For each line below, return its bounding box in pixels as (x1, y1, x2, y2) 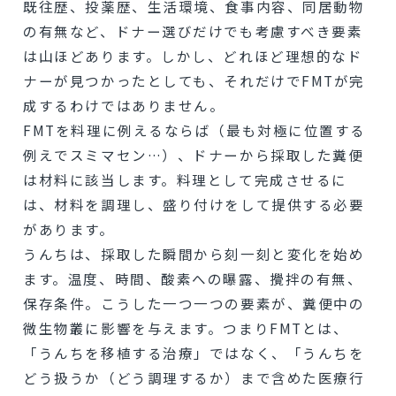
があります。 (23, 219, 115, 240)
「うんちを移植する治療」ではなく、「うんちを (23, 343, 365, 363)
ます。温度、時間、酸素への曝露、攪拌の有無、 (23, 269, 363, 289)
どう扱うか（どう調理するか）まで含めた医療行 (23, 368, 365, 388)
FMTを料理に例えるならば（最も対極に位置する (23, 120, 367, 141)
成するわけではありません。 (23, 95, 225, 116)
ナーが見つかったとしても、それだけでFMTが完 (23, 71, 366, 91)
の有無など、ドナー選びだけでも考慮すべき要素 (23, 21, 363, 42)
